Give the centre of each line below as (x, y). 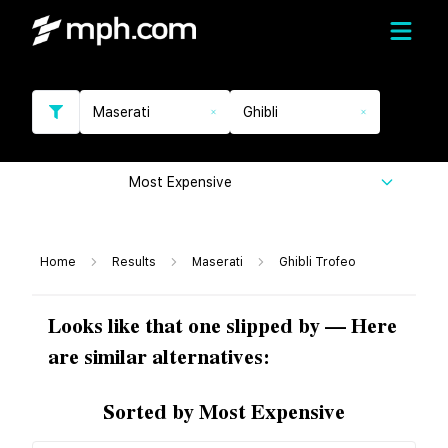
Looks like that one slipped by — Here (222, 327)
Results (134, 262)
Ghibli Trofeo (317, 262)
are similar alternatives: (159, 358)
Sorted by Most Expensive (224, 413)
